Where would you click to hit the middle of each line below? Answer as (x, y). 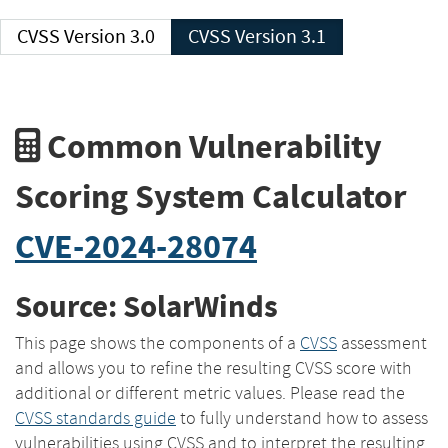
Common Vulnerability (211, 146)
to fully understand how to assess (302, 417)
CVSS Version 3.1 (280, 36)
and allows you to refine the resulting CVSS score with (213, 367)
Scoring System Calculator (211, 196)
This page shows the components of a (157, 342)
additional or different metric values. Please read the (210, 392)
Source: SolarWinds (146, 307)
